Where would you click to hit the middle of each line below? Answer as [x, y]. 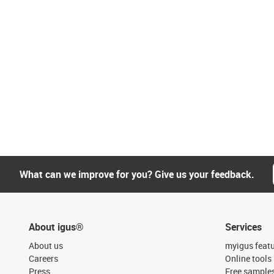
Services [243, 227]
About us [46, 245]
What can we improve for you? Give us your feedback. [137, 174]
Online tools [248, 258]
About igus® [56, 227]
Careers [43, 258]
